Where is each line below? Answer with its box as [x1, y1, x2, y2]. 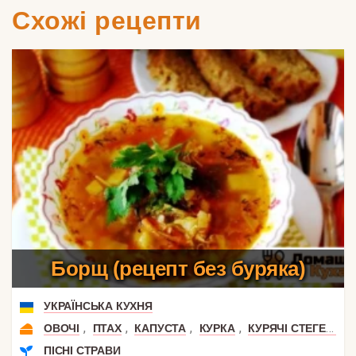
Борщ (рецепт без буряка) [51, 256, 305, 281]
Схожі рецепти [12, 6, 202, 35]
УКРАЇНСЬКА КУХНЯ [44, 299, 153, 312]
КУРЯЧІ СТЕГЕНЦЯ [248, 321, 326, 335]
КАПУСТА [134, 321, 187, 335]
